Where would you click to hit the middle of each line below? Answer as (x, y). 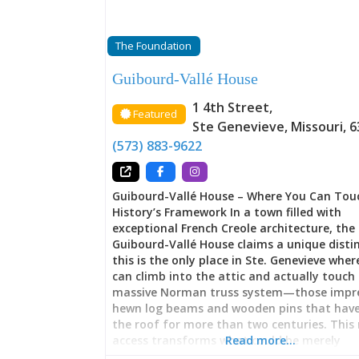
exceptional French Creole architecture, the (234, 228)
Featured (155, 113)
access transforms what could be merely (227, 340)
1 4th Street (230, 107)
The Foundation (154, 46)
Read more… (260, 340)
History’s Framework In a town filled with (227, 212)
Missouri (317, 126)
